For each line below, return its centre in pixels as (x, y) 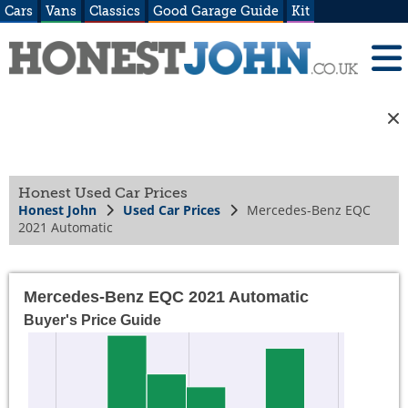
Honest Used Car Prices (103, 193)
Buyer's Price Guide (92, 321)
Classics (115, 11)
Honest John (57, 210)
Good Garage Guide (216, 11)
